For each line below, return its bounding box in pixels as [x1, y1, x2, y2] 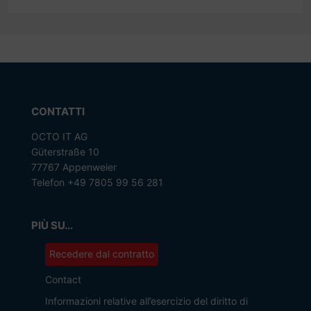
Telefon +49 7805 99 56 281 [31, 176, 163, 188]
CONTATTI [31, 105, 85, 118]
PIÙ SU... [31, 219, 73, 232]
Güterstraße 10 [31, 146, 99, 158]
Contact [44, 274, 81, 285]
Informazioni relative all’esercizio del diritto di [44, 295, 248, 307]
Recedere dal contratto [49, 248, 154, 260]
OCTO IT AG [31, 131, 87, 142]
